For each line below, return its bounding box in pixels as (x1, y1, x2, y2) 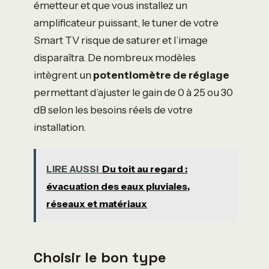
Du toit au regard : (102, 162, 188, 175)
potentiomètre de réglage (93, 68, 229, 82)
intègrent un (34, 68, 93, 82)
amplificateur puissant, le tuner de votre (34, 16, 219, 29)
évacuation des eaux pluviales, (46, 180, 190, 192)
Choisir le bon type (34, 248, 166, 267)
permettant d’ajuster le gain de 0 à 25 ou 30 (34, 86, 233, 99)
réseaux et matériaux (46, 197, 148, 210)
